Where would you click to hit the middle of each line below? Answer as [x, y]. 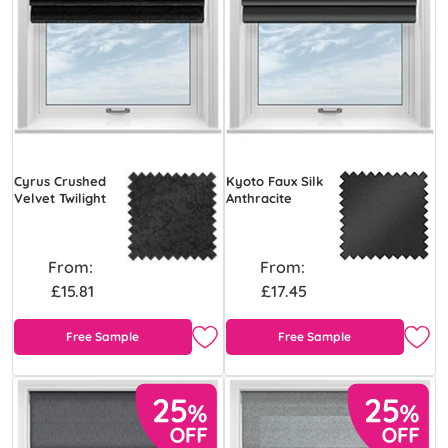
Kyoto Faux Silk [274, 181]
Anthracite [259, 198]
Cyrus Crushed [60, 181]
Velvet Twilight [60, 198]
